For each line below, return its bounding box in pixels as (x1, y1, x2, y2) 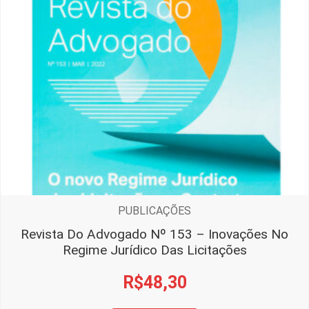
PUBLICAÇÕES (118, 204, 191, 218)
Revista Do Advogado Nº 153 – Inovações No (21, 226, 288, 243)
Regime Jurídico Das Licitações (62, 242, 247, 259)
